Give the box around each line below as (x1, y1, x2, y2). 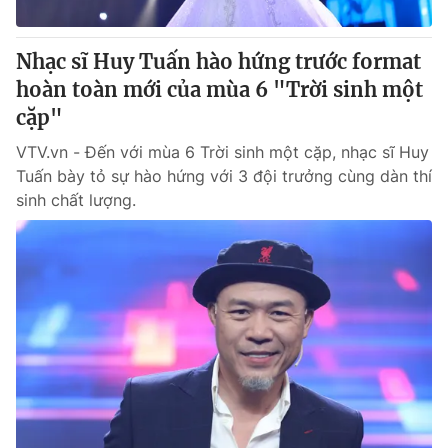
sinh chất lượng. (16, 190, 136, 210)
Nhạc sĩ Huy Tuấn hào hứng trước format (16, 49, 421, 74)
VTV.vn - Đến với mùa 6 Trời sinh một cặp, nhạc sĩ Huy (16, 142, 429, 162)
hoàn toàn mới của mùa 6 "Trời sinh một (16, 77, 423, 102)
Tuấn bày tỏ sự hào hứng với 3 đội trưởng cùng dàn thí (16, 166, 432, 186)
